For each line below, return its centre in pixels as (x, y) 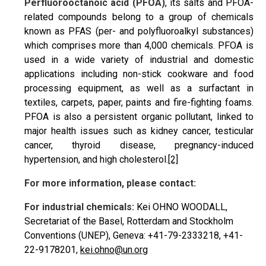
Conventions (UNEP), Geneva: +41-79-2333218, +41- (134, 235)
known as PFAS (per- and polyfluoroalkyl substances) (139, 31)
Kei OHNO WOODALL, (182, 207)
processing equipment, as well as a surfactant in (139, 88)
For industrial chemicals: (80, 207)
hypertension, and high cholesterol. (96, 159)
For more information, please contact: (110, 183)
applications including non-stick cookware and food (139, 74)
